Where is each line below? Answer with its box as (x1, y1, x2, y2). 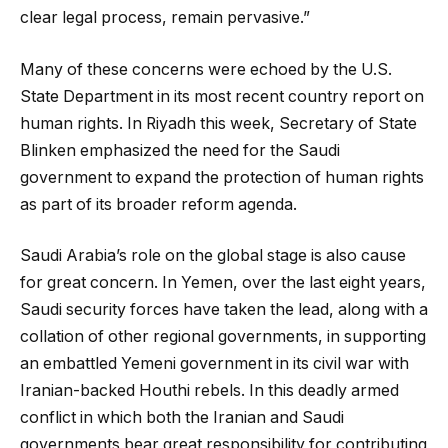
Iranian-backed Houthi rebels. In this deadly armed (20, 381, 399, 401)
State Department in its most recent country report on (20, 86, 424, 106)
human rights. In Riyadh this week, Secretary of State (20, 113, 417, 133)
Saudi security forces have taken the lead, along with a (20, 300, 428, 320)
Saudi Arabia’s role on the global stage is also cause (20, 246, 406, 266)
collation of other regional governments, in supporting (20, 327, 426, 347)
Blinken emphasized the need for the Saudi (20, 140, 340, 160)
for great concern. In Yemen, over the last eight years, (20, 273, 426, 293)
